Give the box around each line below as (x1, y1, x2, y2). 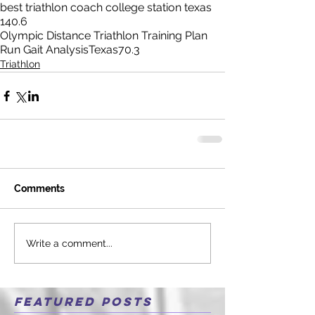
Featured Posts (14, 294, 153, 309)
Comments (14, 183, 65, 194)
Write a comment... (26, 237, 112, 249)
